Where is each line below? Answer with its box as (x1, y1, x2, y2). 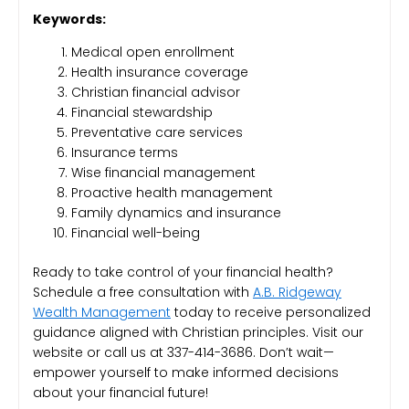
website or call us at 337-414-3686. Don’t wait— (33, 343, 334, 362)
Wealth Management (33, 303, 171, 322)
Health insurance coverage (71, 63, 248, 82)
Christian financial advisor (71, 83, 240, 102)
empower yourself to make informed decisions (33, 363, 339, 383)
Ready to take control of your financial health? (33, 263, 333, 282)
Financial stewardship (71, 103, 213, 122)
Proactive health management (71, 184, 273, 203)
